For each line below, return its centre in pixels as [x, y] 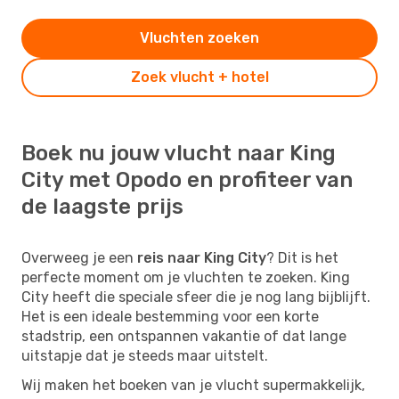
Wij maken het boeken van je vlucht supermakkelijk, [193, 385]
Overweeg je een [79, 257]
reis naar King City [202, 257]
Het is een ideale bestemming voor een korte [170, 316]
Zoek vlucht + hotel [199, 77]
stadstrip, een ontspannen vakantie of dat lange [184, 336]
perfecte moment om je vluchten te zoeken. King [186, 277]
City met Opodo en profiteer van [187, 179]
